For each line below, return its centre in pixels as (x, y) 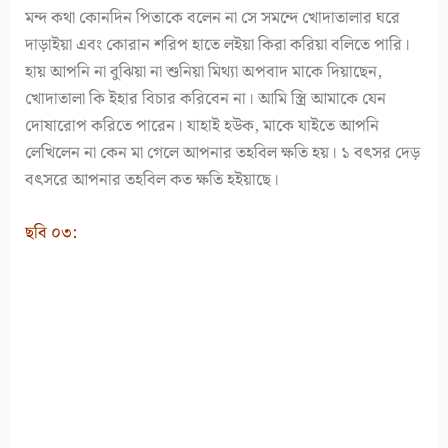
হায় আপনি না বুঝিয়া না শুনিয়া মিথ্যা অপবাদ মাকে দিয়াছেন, (204, 71)
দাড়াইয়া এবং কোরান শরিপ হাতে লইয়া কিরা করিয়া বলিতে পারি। (218, 44)
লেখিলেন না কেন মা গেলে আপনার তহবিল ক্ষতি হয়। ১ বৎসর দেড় (223, 152)
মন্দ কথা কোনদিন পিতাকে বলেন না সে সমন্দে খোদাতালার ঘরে (213, 17)
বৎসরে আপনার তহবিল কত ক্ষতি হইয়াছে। (152, 179)
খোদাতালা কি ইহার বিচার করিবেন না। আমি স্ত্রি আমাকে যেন (206, 98)
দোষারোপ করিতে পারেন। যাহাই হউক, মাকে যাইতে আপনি (202, 125)
